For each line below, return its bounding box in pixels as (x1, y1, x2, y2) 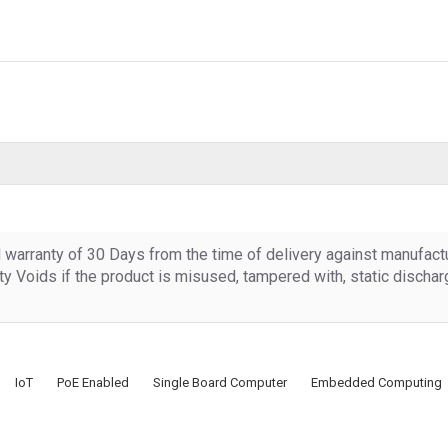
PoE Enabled (57, 374, 129, 390)
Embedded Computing (311, 374, 442, 390)
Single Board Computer (153, 374, 287, 390)
